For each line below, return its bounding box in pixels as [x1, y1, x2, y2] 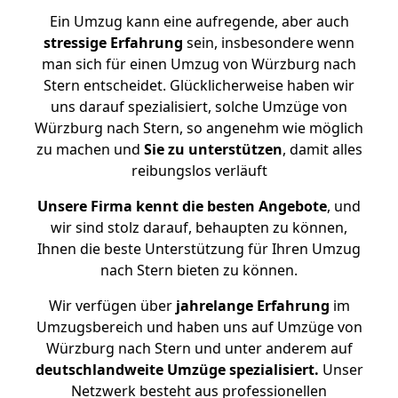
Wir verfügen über [48, 296, 172, 315]
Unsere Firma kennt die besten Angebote [37, 196, 327, 216]
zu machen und [36, 139, 144, 159]
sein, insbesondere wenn [183, 33, 354, 52]
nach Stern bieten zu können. [100, 260, 298, 280]
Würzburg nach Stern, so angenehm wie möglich [35, 118, 363, 138]
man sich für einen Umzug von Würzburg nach [42, 54, 356, 74]
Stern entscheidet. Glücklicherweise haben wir [44, 76, 354, 95]
